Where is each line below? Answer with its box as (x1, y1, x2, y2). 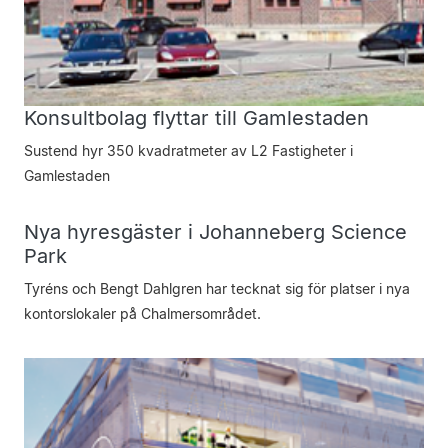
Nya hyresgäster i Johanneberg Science (24, 220, 407, 244)
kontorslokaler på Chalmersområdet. (24, 305, 261, 322)
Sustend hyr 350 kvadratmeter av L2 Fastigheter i (24, 142, 353, 159)
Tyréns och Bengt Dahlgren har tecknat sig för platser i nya (24, 280, 410, 297)
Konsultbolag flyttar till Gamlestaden (24, 106, 369, 130)
